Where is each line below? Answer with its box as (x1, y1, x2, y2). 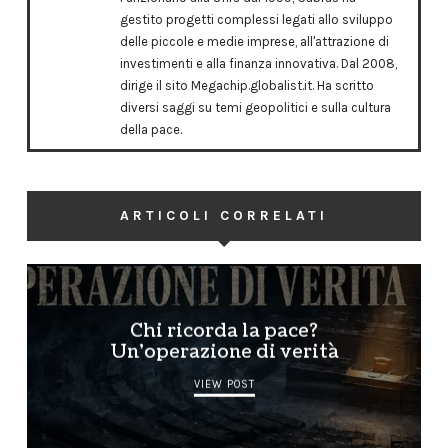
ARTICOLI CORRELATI (119, 206, 328, 224)
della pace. (120, 122, 183, 138)
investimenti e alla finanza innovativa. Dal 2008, (120, 56, 398, 72)
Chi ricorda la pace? (129, 319, 318, 345)
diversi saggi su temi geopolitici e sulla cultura (120, 100, 392, 116)
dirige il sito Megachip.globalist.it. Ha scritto (120, 78, 375, 94)
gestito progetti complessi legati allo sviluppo (120, 12, 394, 28)
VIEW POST (193, 378, 255, 392)
